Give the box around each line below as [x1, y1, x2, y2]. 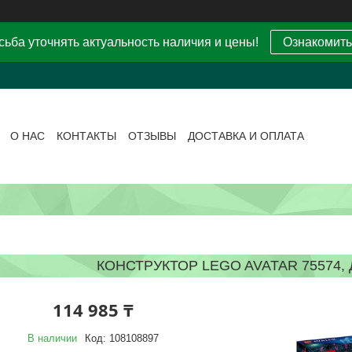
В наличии [27, 332, 77, 344]
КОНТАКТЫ [57, 130, 117, 143]
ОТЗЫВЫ [128, 130, 177, 143]
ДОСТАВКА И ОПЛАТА [188, 130, 305, 143]
